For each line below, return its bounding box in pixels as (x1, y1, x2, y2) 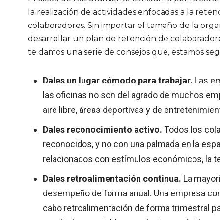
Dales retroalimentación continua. (43, 173, 183, 184)
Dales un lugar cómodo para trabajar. (43, 75, 192, 85)
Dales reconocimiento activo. (43, 124, 164, 135)
